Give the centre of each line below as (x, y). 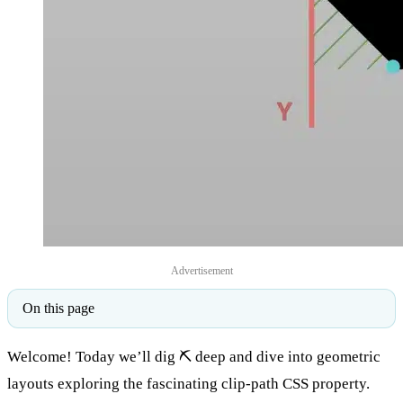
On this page (58, 308)
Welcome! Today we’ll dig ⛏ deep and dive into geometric (194, 356)
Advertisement (201, 270)
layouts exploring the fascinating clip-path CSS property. (188, 383)
